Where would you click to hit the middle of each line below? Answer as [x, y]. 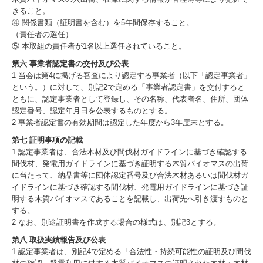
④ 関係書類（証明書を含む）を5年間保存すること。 [103, 23]
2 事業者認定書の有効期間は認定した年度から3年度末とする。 [120, 123]
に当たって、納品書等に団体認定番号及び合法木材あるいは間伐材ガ [130, 176]
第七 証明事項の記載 [47, 140]
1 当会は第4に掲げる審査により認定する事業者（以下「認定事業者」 [131, 76]
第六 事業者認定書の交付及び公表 [70, 64]
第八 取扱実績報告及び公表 [59, 240]
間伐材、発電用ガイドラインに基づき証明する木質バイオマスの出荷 [130, 164]
